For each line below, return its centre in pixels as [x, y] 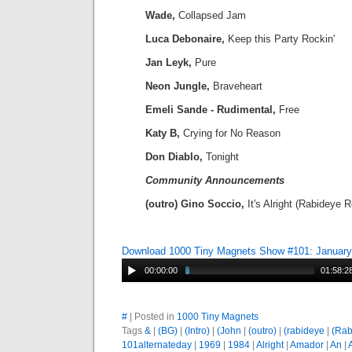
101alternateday [157, 345]
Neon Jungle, [178, 86]
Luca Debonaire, [185, 39]
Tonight [221, 157]
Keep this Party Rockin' [280, 39]
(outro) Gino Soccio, [196, 204]
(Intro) [197, 331]
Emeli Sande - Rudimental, [211, 110]
